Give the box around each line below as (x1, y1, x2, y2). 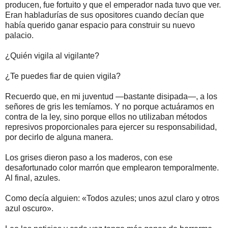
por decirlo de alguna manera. (5, 132, 113, 141)
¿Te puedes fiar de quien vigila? (5, 71, 121, 80)
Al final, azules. (5, 173, 60, 182)
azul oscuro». (5, 204, 53, 213)
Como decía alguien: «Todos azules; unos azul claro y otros (5, 193, 219, 203)
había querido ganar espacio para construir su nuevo (5, 20, 195, 30)
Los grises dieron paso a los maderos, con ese (5, 153, 173, 162)
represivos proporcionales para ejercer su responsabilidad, (5, 122, 217, 131)
